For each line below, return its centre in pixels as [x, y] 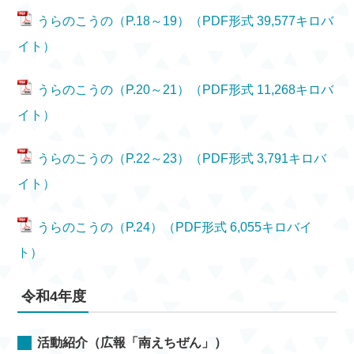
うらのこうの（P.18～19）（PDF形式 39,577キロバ [186, 21]
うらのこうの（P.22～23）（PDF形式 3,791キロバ [182, 158]
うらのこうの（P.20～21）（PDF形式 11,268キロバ [186, 90]
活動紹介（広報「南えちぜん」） [132, 343]
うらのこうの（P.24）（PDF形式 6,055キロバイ [175, 227]
